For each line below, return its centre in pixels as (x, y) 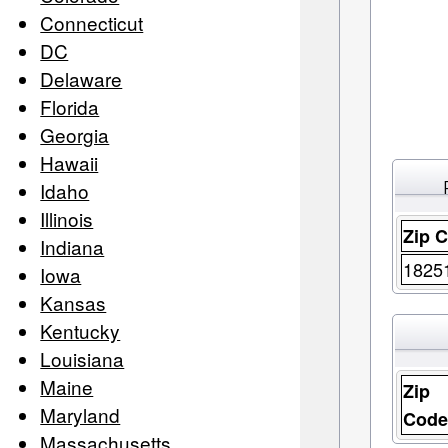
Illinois (66, 219)
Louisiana (82, 359)
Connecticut (91, 23)
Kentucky (80, 331)
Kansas (73, 303)
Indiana (72, 247)
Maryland (80, 415)
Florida (69, 107)
